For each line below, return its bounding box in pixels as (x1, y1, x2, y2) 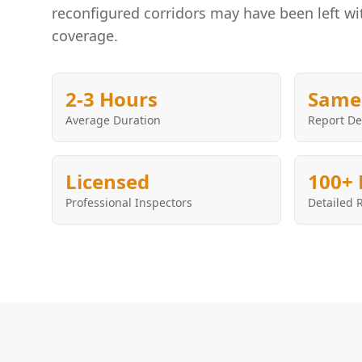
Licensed (65, 168, 149, 195)
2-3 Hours (65, 86, 158, 112)
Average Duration (65, 112, 161, 128)
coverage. (52, 26, 118, 45)
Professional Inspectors (65, 195, 192, 210)
